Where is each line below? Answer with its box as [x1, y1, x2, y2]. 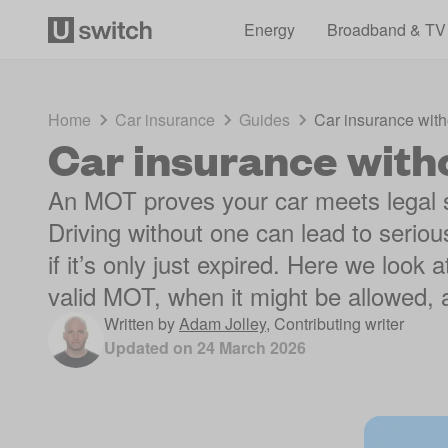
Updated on [104, 336, 197, 359]
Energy [243, 17, 295, 41]
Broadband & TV [326, 17, 446, 41]
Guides [239, 108, 290, 131]
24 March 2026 [197, 336, 306, 359]
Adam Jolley [179, 312, 266, 335]
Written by [104, 312, 175, 335]
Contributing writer [274, 312, 404, 335]
